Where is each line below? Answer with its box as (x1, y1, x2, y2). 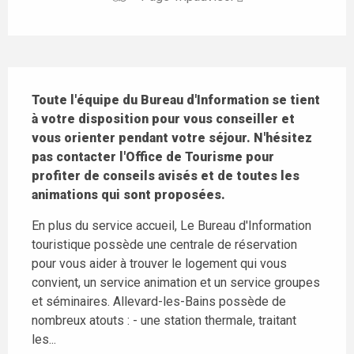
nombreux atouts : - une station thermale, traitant (32, 312, 296, 328)
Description (8, 70, 75, 86)
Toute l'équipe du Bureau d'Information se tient (32, 92, 320, 107)
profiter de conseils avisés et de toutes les (32, 168, 299, 183)
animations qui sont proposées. (32, 186, 225, 202)
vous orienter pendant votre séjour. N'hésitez (32, 130, 312, 145)
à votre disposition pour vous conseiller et (32, 111, 295, 126)
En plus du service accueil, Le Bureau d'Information (32, 217, 311, 233)
